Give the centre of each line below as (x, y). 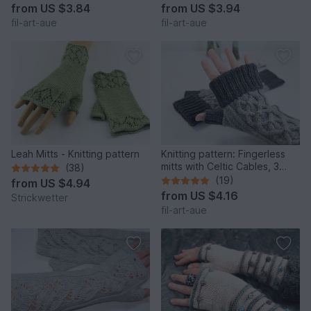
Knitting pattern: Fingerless (223, 154)
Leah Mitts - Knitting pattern (75, 154)
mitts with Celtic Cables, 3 (220, 167)
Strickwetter (40, 198)
